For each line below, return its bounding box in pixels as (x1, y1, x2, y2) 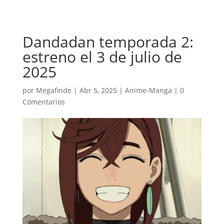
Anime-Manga (124, 85, 172, 95)
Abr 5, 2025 (79, 85, 117, 95)
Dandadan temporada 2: (22, 31, 193, 52)
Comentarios (22, 97, 65, 106)
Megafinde (35, 85, 71, 95)
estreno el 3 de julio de (22, 46, 182, 67)
